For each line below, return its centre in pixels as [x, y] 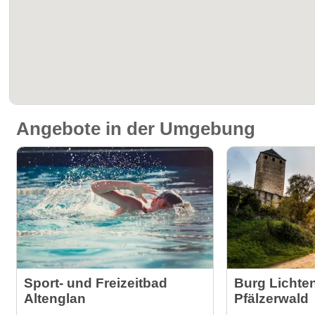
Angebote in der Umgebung [136, 129]
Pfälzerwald [272, 298]
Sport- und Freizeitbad [96, 283]
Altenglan [55, 298]
